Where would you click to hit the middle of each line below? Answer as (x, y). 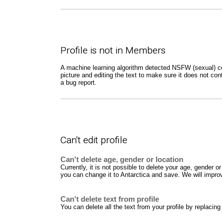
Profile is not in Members (113, 51)
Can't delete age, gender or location (122, 159)
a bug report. (79, 83)
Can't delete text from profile (110, 199)
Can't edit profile (94, 140)
